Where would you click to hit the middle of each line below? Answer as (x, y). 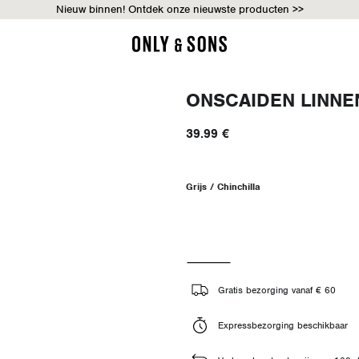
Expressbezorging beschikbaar (282, 325)
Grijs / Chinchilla (223, 187)
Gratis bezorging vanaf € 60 (276, 290)
